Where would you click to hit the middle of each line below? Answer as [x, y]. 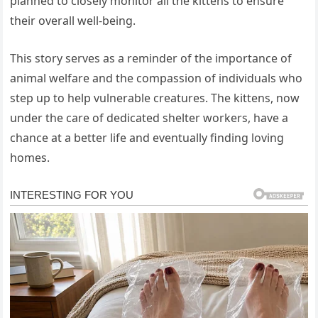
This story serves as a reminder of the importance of [151, 58]
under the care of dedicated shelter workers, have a [149, 117]
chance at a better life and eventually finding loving [147, 137]
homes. [30, 157]
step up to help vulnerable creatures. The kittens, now [155, 98]
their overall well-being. [73, 20]
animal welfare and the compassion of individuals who [157, 78]
